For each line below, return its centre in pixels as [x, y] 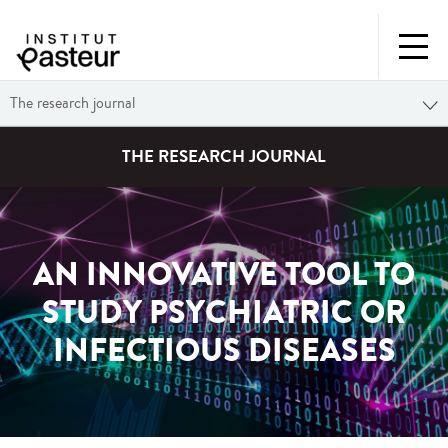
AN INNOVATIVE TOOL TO [224, 275]
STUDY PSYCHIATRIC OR [224, 313]
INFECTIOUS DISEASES [224, 351]
